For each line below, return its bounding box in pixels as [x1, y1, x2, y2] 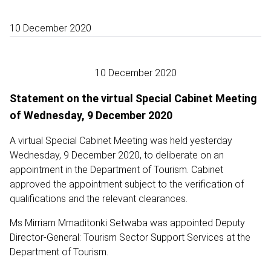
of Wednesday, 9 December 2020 [10, 108, 172, 122]
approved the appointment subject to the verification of [10, 178, 244, 190]
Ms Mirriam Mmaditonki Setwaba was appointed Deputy [10, 217, 245, 229]
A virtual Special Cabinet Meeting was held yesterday [10, 134, 232, 146]
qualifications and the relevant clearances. [10, 192, 188, 204]
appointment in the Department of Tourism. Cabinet [10, 163, 223, 175]
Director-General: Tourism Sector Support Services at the [10, 231, 250, 243]
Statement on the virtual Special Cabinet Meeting [10, 91, 257, 105]
